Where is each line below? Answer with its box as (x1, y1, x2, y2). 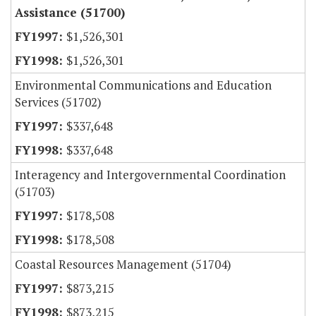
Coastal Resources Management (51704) (15, 256, 231, 273)
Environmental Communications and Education (15, 77, 272, 94)
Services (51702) (15, 94, 102, 111)
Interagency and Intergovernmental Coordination (15, 166, 286, 183)
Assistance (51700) (15, 4, 125, 21)
